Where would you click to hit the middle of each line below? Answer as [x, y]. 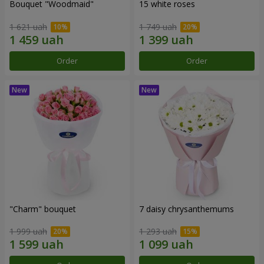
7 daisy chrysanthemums [187, 209]
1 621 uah [28, 27]
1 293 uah [158, 232]
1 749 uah [158, 27]
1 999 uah [28, 232]
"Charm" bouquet [43, 209]
